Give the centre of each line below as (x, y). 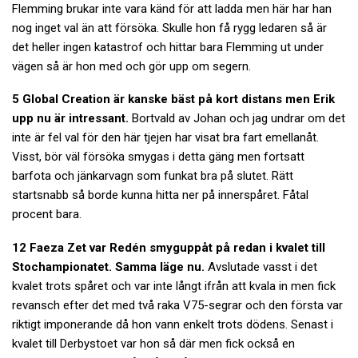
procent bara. (47, 215)
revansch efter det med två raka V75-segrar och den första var (177, 305)
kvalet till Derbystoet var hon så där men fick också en (153, 343)
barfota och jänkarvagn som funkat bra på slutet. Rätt (153, 176)
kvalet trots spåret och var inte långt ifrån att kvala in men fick (174, 286)
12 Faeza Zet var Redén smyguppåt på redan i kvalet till (169, 247)
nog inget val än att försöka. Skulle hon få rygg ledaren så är (169, 28)
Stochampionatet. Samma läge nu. (108, 267)
